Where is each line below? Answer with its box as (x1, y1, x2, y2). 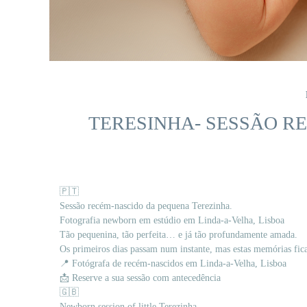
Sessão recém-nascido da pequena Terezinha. (60, 201, 232, 212)
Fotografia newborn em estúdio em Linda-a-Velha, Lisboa (60, 215, 284, 226)
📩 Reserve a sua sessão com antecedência (60, 273, 221, 284)
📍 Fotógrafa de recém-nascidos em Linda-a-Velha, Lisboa (60, 258, 286, 269)
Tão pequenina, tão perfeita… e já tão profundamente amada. (60, 230, 297, 241)
